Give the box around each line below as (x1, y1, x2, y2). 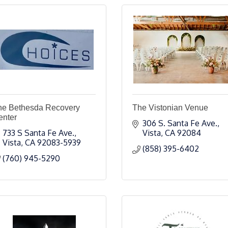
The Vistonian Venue (132, 103, 208, 112)
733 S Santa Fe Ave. (3, 128, 74, 138)
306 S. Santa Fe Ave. (142, 118, 217, 128)
